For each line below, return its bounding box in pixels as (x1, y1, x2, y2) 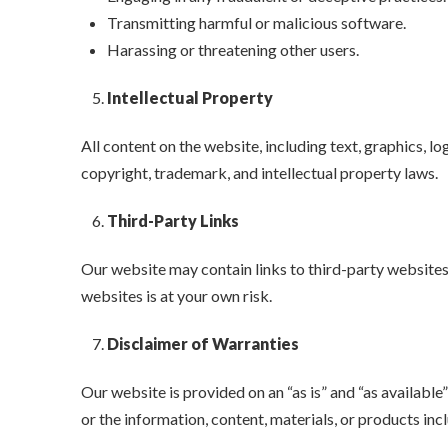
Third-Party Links (107, 211, 240, 231)
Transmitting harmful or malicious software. (107, 13, 407, 33)
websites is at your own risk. (80, 286, 272, 306)
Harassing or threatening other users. (107, 40, 360, 60)
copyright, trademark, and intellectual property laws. (80, 163, 438, 183)
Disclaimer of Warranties (107, 334, 300, 354)
